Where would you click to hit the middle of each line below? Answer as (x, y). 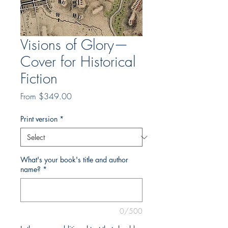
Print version (39, 119)
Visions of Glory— (74, 45)
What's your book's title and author (74, 160)
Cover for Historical (78, 61)
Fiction (39, 78)
